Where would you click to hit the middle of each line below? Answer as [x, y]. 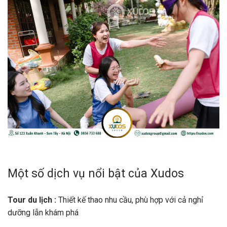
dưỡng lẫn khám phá [43, 212]
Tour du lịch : [33, 200]
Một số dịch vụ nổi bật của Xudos [96, 174]
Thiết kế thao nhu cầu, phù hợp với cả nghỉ [131, 200]
